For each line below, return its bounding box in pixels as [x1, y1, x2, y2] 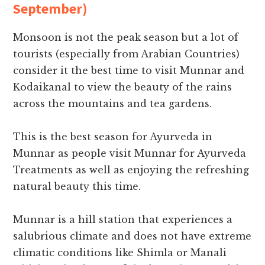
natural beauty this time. [13, 180, 141, 193]
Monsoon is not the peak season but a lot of [13, 31, 239, 44]
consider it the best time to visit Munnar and [13, 64, 245, 77]
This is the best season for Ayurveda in [13, 131, 213, 143]
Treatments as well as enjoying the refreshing [13, 164, 250, 176]
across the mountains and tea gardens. [13, 98, 212, 110]
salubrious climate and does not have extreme [13, 230, 252, 243]
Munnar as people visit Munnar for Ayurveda [13, 147, 247, 160]
